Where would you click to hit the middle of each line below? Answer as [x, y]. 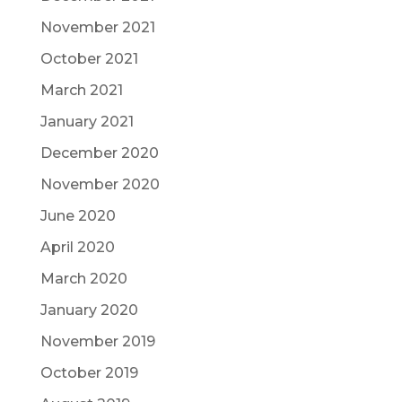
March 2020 [83, 279]
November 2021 [97, 27]
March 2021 [81, 90]
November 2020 [100, 184]
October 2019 [89, 373]
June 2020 [78, 216]
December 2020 [99, 153]
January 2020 [89, 310]
